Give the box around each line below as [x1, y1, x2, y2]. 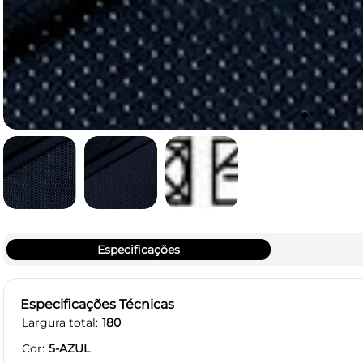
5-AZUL [49, 340, 90, 356]
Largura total [22, 314, 96, 330]
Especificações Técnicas [20, 296, 174, 312]
